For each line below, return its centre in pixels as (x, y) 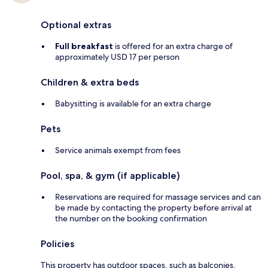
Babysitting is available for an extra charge (133, 104)
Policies (57, 244)
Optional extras (76, 25)
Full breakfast (84, 46)
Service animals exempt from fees (118, 150)
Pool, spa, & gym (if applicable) (110, 176)
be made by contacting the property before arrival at (153, 208)
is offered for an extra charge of (173, 46)
